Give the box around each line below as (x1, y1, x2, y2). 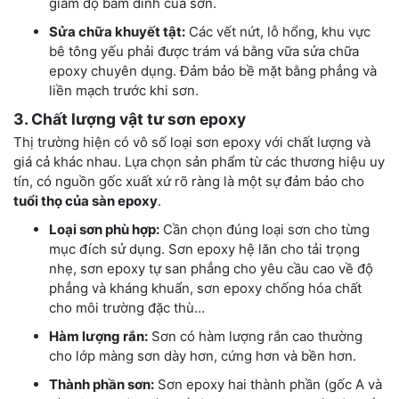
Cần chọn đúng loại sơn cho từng (159, 220, 370, 238)
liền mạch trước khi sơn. (49, 81, 199, 99)
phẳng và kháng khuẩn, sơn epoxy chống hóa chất (49, 279, 362, 297)
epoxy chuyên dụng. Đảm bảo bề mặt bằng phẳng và (49, 61, 377, 79)
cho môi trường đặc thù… (49, 298, 205, 316)
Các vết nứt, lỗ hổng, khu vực (185, 22, 370, 40)
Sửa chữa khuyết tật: (49, 22, 185, 40)
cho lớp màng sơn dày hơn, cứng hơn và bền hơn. (49, 346, 356, 364)
